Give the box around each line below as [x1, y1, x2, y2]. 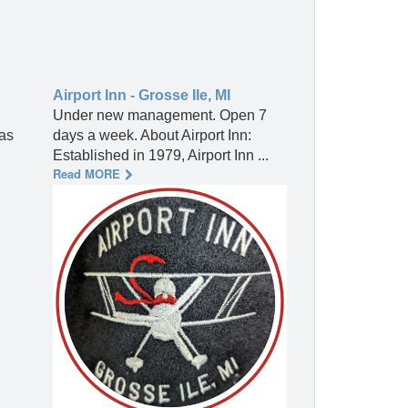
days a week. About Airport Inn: [53, 127, 251, 144]
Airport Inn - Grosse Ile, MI [53, 87, 230, 104]
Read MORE [53, 165, 120, 183]
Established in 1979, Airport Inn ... [53, 148, 269, 164]
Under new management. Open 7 [53, 107, 267, 124]
